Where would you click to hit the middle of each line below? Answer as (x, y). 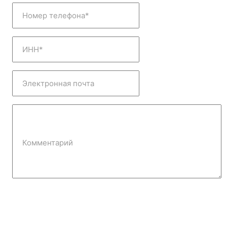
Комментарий (48, 143)
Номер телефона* (56, 15)
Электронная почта (58, 83)
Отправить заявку (55, 208)
